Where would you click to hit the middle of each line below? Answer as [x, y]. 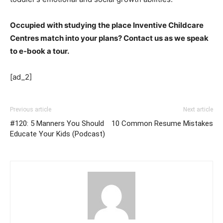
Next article [198, 110]
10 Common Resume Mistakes [162, 124]
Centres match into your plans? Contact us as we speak [109, 38]
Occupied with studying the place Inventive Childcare [107, 25]
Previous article [31, 110]
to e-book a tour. [40, 51]
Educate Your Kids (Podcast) [57, 134]
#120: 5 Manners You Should [57, 124]
